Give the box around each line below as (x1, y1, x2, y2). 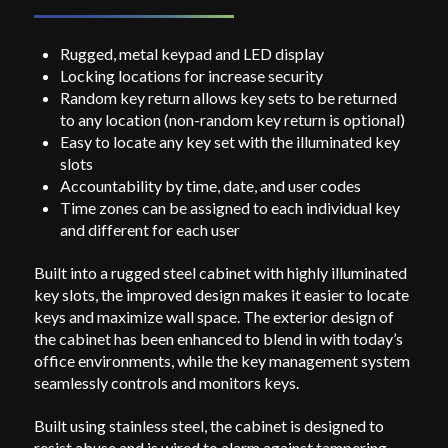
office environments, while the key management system (33, 350, 410, 370)
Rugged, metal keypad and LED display (60, 43, 325, 63)
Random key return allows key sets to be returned (60, 87, 398, 107)
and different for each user (60, 219, 241, 239)
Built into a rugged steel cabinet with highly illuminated (33, 262, 407, 282)
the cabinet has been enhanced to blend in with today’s (33, 328, 403, 348)
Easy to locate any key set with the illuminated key (60, 131, 401, 151)
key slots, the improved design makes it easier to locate (33, 284, 409, 304)
